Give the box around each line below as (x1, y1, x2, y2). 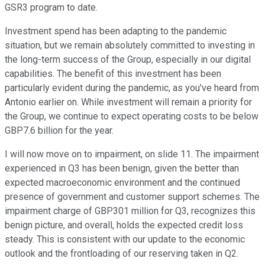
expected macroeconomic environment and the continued (5, 177, 240, 189)
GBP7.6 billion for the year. (5, 125, 114, 137)
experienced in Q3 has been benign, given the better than (5, 163, 239, 174)
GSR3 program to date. (5, 2, 98, 14)
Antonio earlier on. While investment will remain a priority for (5, 96, 252, 108)
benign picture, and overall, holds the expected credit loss (5, 219, 243, 231)
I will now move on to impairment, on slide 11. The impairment (5, 148, 259, 160)
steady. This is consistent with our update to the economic (5, 234, 245, 245)
